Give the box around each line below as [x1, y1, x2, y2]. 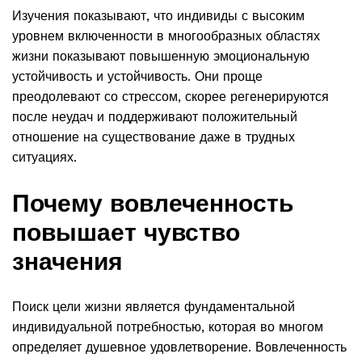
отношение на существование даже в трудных [12, 128, 295, 145]
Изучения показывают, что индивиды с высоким [12, 7, 305, 23]
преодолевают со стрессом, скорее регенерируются [12, 88, 329, 104]
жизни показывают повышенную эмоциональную [12, 48, 309, 64]
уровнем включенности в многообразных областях [12, 27, 320, 44]
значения [12, 247, 123, 276]
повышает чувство [12, 218, 240, 247]
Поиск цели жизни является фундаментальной [12, 299, 295, 315]
